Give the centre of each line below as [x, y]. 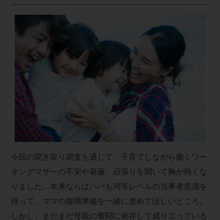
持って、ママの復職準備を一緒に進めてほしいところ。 [109, 201]
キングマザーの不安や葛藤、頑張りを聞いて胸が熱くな [109, 171]
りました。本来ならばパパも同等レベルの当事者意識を [109, 186]
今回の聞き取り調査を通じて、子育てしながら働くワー [109, 157]
